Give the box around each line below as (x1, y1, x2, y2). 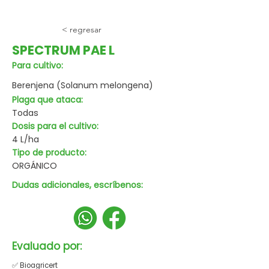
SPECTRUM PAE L (12, 41, 115, 59)
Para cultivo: (12, 59, 63, 71)
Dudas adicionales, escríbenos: (12, 179, 143, 191)
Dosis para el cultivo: (12, 120, 98, 132)
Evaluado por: (12, 239, 82, 253)
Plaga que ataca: (12, 94, 83, 106)
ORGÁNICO (12, 160, 57, 172)
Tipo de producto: (12, 147, 86, 159)
